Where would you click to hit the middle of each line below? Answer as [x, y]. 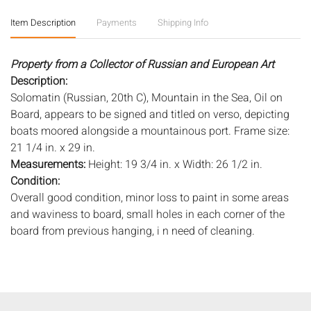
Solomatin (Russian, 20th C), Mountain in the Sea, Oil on [146, 98]
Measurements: [49, 164]
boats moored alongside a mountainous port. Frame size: [150, 131]
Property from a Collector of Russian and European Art [142, 64]
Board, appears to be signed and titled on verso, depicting [150, 114]
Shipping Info [183, 22]
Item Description [43, 22]
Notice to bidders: [53, 264]
